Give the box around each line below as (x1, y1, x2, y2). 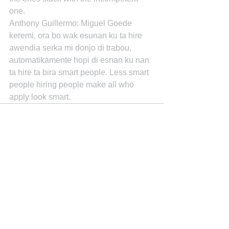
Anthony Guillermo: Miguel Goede (9, 19, 134, 28)
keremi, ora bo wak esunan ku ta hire (9, 31, 144, 40)
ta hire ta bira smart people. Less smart (9, 68, 151, 77)
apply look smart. (9, 93, 71, 101)
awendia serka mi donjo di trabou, (9, 43, 133, 52)
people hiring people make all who (9, 80, 136, 89)
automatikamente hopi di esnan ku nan (9, 56, 151, 64)
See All (142, 174, 164, 182)
